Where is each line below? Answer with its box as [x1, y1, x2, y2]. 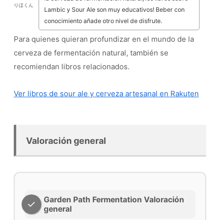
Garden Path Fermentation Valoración [44, 195, 184, 205]
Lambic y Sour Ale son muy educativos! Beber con [44, 6, 185, 14]
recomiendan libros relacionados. [14, 62, 130, 72]
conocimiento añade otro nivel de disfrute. [44, 17, 162, 25]
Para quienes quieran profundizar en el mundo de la [14, 34, 194, 44]
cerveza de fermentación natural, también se [14, 48, 168, 58]
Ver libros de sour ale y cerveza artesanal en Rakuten [14, 89, 199, 99]
